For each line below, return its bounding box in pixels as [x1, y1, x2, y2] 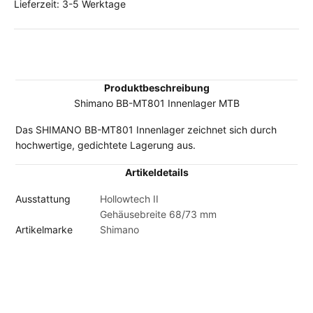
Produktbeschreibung [103, 82, 210, 94]
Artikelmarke [15, 224, 73, 236]
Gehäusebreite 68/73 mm [100, 208, 217, 221]
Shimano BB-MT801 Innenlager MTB [73, 97, 240, 110]
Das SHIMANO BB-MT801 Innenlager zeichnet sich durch [15, 124, 277, 136]
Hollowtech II [100, 193, 159, 205]
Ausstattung [15, 193, 71, 205]
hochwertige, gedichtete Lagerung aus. [15, 139, 196, 152]
